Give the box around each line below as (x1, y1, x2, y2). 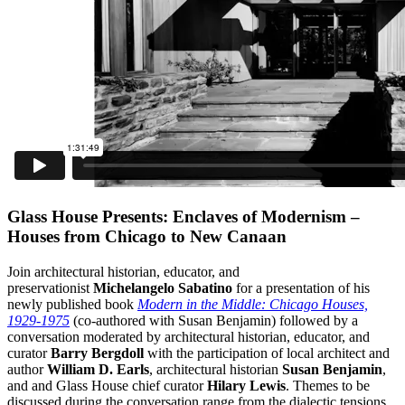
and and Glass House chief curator (7, 378, 207, 394)
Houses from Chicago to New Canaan (7, 227, 287, 247)
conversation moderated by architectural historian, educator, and (7, 329, 370, 345)
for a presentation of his (232, 280, 370, 297)
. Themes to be (286, 378, 370, 394)
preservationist (7, 280, 93, 297)
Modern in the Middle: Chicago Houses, (137, 297, 368, 313)
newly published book (7, 297, 137, 313)
